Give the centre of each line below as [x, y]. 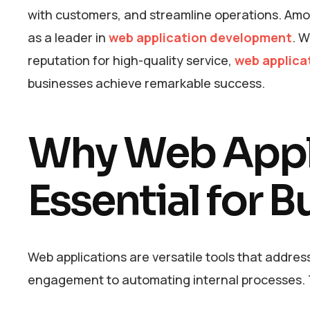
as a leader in [68, 38]
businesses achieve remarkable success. [149, 83]
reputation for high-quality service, [131, 61]
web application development [200, 38]
